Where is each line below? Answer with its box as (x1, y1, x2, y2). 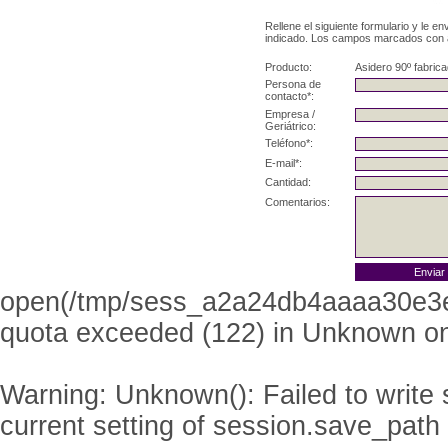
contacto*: (265, 90, 314, 102)
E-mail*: (265, 156, 302, 169)
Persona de (265, 78, 321, 90)
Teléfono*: (265, 137, 313, 149)
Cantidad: (265, 176, 311, 188)
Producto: (265, 60, 312, 73)
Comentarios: (265, 195, 330, 208)
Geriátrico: (265, 119, 316, 132)
